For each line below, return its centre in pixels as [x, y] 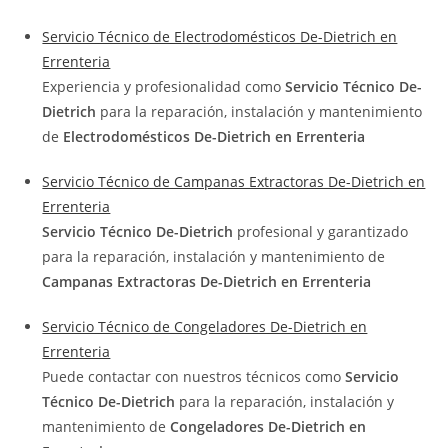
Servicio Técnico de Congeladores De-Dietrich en [205, 327]
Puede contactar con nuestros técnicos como [192, 377]
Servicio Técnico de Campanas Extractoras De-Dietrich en [234, 182]
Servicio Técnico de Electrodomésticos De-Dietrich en [220, 37]
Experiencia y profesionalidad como [164, 87]
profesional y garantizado [323, 232]
